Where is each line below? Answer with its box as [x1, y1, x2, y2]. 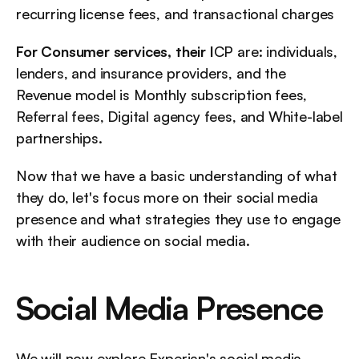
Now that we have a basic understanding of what [16, 166, 337, 184]
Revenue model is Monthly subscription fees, [16, 85, 308, 103]
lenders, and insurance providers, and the [16, 63, 286, 82]
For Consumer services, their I [16, 42, 214, 60]
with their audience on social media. [16, 231, 250, 249]
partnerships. [16, 128, 103, 147]
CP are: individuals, [213, 42, 338, 60]
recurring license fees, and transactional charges [16, 4, 335, 22]
